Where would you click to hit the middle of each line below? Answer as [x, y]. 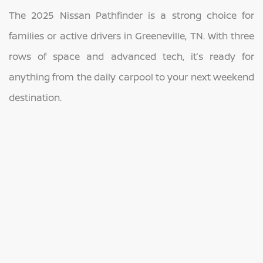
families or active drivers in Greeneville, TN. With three [131, 36]
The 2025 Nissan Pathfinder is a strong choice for [131, 16]
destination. [35, 98]
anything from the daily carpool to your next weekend [131, 77]
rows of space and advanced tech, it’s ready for [131, 57]
